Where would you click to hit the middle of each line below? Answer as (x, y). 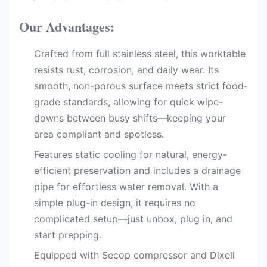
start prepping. (68, 235)
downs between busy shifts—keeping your (130, 118)
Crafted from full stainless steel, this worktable (140, 54)
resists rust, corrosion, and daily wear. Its (126, 70)
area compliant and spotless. (99, 134)
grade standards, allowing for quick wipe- (128, 102)
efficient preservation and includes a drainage (137, 170)
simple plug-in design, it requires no (115, 203)
